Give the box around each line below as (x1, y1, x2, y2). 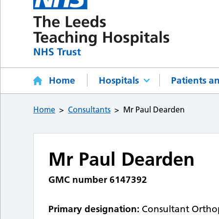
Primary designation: (48, 203, 140, 215)
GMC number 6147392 (48, 174, 148, 186)
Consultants (68, 105, 111, 115)
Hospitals (99, 75, 139, 87)
